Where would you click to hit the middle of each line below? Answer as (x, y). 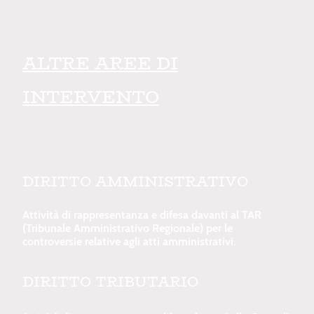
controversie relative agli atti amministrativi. (129, 241)
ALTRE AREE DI (100, 64)
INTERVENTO (91, 97)
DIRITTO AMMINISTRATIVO (135, 182)
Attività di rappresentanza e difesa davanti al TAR (142, 214)
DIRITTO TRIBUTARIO (110, 282)
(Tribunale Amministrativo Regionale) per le (128, 228)
